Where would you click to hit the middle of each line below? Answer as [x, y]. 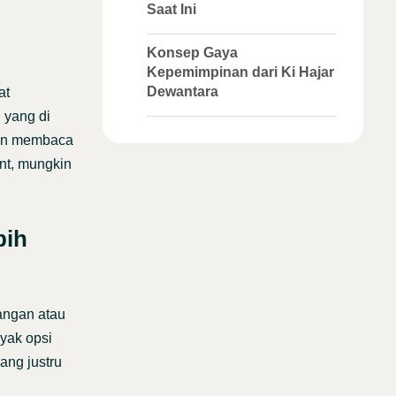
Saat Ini [171, 9]
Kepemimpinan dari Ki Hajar [240, 72]
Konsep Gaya [192, 53]
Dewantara [183, 91]
